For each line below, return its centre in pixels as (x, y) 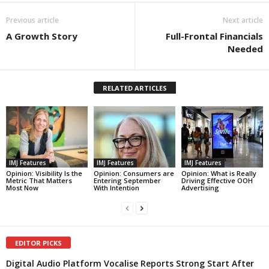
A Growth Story (42, 36)
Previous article (32, 20)
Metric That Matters (39, 181)
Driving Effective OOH (217, 181)
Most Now (22, 188)
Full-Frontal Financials (214, 36)
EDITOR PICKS (38, 243)
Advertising (200, 188)
